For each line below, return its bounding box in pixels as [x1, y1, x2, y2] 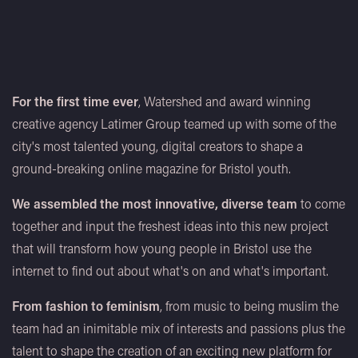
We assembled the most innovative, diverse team [12, 195, 297, 213]
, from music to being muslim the [160, 297, 339, 315]
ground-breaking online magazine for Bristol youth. [12, 160, 294, 177]
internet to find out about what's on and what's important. [12, 262, 328, 280]
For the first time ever [12, 93, 138, 110]
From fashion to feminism [12, 297, 160, 315]
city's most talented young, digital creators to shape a [12, 137, 303, 155]
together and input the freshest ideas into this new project [12, 217, 328, 235]
